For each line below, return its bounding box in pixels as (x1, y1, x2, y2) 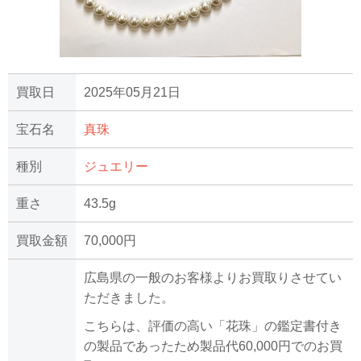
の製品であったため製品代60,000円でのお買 (84, 339, 342, 354)
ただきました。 (84, 291, 174, 305)
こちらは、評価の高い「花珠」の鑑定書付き (84, 319, 342, 334)
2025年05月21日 (84, 85, 180, 100)
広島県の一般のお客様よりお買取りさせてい (84, 271, 342, 285)
